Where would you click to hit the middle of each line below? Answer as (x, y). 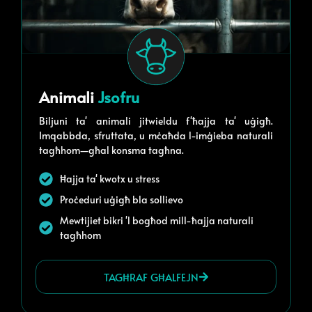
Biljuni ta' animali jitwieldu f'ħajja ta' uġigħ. (156, 121)
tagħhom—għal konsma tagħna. (111, 150)
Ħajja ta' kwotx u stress (110, 179)
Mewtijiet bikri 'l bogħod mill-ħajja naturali (157, 221)
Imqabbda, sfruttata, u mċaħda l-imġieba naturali (156, 136)
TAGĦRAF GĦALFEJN (151, 277)
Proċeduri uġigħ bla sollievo (122, 200)
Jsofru (118, 96)
